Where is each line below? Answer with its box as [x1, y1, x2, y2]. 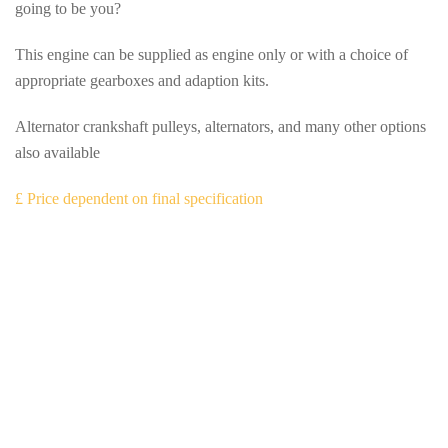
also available [15, 144, 100, 161]
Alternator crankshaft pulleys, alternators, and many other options [15, 118, 426, 135]
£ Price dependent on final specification [15, 190, 263, 207]
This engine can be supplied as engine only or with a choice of [15, 46, 408, 63]
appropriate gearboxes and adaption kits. [15, 72, 269, 89]
